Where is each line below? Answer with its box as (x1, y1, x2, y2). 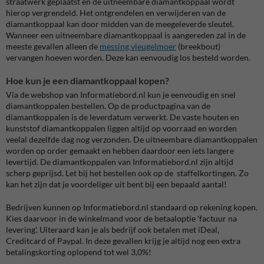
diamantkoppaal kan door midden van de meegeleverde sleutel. (6, 19, 234, 29)
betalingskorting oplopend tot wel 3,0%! (6, 246, 151, 257)
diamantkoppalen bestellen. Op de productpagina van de (6, 100, 210, 111)
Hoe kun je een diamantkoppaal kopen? (6, 75, 169, 86)
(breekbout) (176, 41, 220, 51)
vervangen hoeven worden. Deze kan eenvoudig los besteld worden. (6, 52, 250, 62)
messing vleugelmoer (100, 41, 176, 51)
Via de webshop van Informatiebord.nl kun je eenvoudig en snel (6, 89, 236, 100)
